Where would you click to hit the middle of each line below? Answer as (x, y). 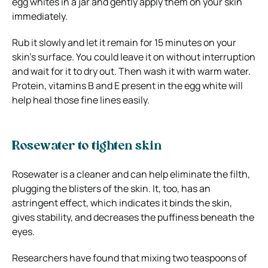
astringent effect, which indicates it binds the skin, (122, 202)
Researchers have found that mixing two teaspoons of (130, 258)
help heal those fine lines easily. (81, 100)
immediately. (40, 16)
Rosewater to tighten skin (87, 146)
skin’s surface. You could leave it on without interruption (134, 57)
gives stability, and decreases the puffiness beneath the (133, 217)
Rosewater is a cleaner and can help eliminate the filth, (131, 174)
